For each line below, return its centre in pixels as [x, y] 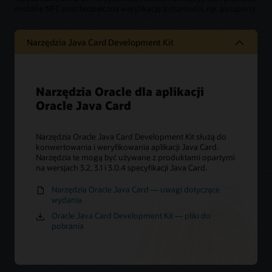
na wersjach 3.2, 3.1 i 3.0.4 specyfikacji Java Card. [121, 167]
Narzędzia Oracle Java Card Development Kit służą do [131, 136]
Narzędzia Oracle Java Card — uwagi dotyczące [135, 189]
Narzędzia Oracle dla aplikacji [120, 92]
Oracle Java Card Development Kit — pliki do [131, 216]
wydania [66, 199]
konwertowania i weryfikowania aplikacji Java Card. [127, 147]
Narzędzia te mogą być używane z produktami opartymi [135, 157]
